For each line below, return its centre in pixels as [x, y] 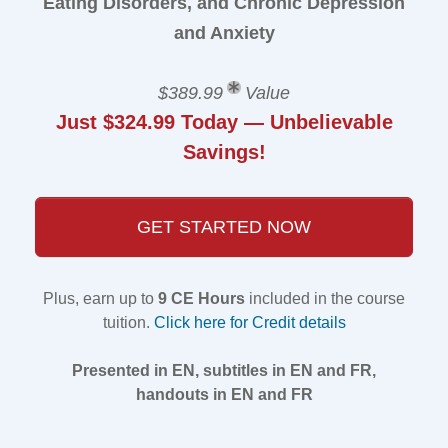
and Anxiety [224, 33]
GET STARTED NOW [224, 227]
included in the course [325, 298]
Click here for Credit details [249, 322]
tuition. [128, 322]
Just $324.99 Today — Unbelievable [224, 122]
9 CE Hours [201, 298]
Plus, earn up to [100, 298]
